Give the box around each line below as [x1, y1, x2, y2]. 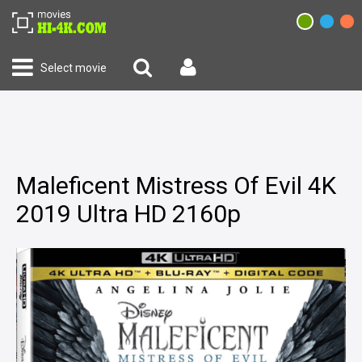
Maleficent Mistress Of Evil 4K [16, 171, 336, 200]
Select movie [40, 61, 107, 74]
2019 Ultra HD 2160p [16, 200, 241, 228]
